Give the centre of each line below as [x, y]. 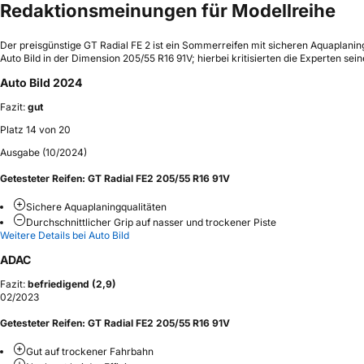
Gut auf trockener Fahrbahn [90, 351]
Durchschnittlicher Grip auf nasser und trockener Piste [151, 222]
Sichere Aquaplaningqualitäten [96, 207]
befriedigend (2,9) [72, 284]
